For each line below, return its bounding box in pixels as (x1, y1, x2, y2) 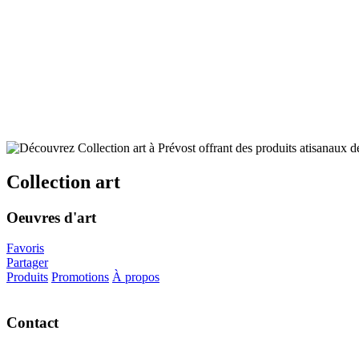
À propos (112, 270, 159, 284)
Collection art (6, 171, 120, 192)
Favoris (6, 241, 44, 256)
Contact (6, 314, 58, 332)
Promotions (51, 270, 109, 284)
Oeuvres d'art (6, 208, 96, 226)
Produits (6, 270, 48, 284)
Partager (6, 256, 48, 270)
